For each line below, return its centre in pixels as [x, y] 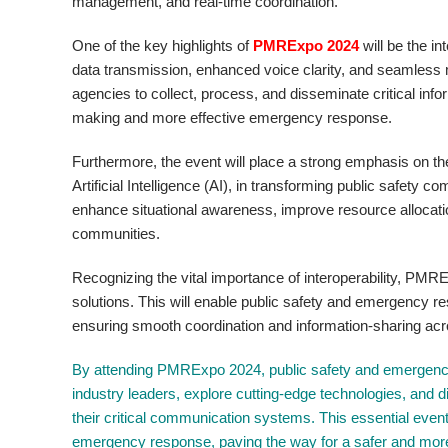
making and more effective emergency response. [232, 118]
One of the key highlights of [163, 46]
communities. [116, 234]
